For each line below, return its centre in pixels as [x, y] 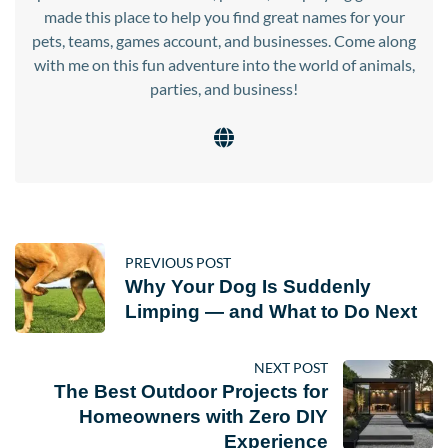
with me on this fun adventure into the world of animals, [224, 64]
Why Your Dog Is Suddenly [248, 286]
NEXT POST [291, 367]
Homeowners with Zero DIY [203, 416]
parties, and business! [224, 88]
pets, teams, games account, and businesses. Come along [224, 40]
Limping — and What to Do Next [271, 311]
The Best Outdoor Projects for [191, 391]
